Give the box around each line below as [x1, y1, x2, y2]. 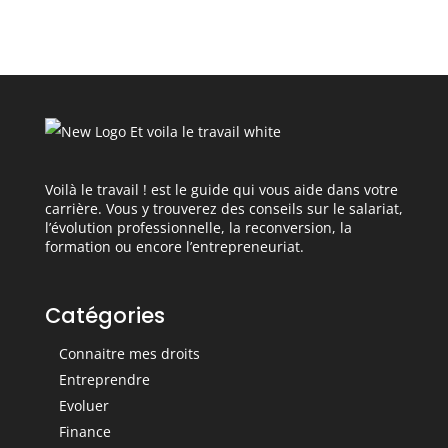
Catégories [44, 301, 165, 331]
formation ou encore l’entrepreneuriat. [44, 237, 304, 257]
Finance [58, 422, 111, 442]
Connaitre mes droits [58, 344, 200, 364]
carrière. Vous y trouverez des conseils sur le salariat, [44, 199, 403, 219]
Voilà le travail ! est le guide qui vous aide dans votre [44, 180, 398, 200]
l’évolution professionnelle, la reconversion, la [44, 218, 352, 238]
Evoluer [58, 396, 109, 416]
